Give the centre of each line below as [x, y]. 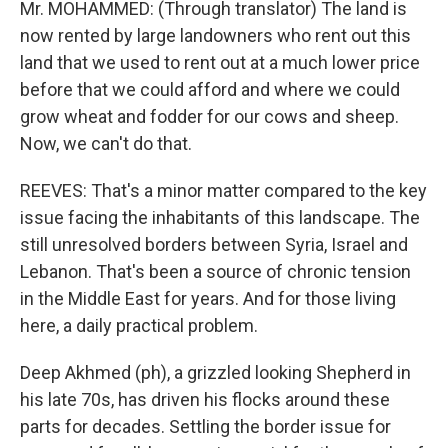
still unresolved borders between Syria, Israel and [214, 244]
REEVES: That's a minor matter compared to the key [223, 190]
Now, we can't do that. [106, 143]
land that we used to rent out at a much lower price [220, 62]
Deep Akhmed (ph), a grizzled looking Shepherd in [215, 372]
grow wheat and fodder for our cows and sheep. [209, 116]
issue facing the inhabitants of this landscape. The [220, 217]
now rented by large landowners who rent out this [215, 35]
